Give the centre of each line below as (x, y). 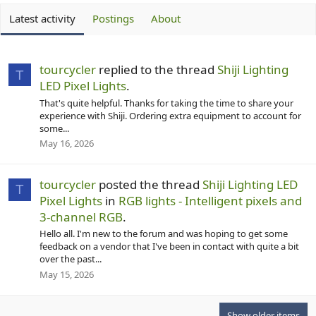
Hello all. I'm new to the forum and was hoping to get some (164, 234)
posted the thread (149, 185)
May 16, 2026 (67, 143)
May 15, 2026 (67, 274)
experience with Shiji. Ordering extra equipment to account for (170, 115)
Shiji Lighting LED (250, 185)
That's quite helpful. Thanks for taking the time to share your (166, 103)
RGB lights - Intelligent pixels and (210, 201)
